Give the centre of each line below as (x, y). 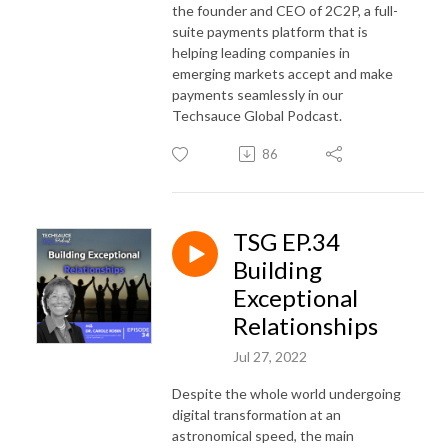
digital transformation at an (256, 414)
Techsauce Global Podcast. (257, 115)
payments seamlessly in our (257, 94)
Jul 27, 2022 (270, 356)
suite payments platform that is (270, 31)
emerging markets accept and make (282, 73)
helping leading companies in (261, 52)
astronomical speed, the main (263, 435)
